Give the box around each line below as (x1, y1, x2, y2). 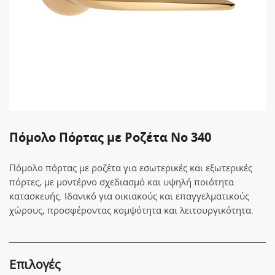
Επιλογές (9, 256, 61, 273)
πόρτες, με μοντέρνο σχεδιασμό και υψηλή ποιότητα (9, 176, 234, 188)
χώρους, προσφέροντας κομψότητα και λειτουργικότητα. (9, 204, 254, 216)
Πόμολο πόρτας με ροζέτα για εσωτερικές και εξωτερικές (9, 161, 252, 174)
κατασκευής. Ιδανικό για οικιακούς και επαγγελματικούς (9, 190, 249, 202)
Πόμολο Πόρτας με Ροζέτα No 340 (9, 129, 211, 145)
